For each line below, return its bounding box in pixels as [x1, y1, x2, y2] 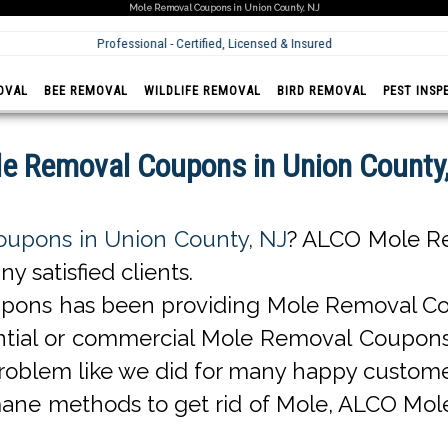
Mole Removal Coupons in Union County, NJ [128, 3, 320, 13]
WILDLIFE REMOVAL [144, 83, 262, 98]
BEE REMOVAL [44, 83, 129, 98]
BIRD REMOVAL [277, 83, 368, 98]
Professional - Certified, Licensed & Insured [93, 36, 329, 51]
